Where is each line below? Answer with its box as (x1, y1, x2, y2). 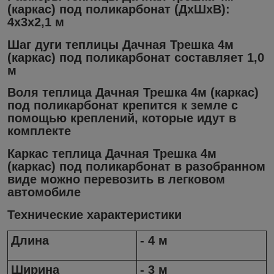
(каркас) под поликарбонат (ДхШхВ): (7, 2, 230, 16)
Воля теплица (7, 86, 95, 100)
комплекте (7, 124, 71, 138)
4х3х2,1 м (7, 15, 64, 29)
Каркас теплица (7, 146, 105, 160)
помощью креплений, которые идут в (7, 111, 236, 125)
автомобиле (7, 185, 81, 199)
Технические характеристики (7, 207, 182, 221)
